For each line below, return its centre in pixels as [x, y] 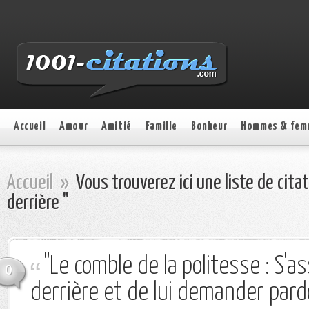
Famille [161, 127]
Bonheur [209, 127]
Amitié [117, 127]
